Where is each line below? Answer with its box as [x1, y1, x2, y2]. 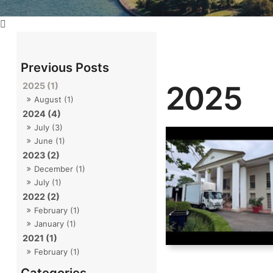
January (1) [34, 219, 77, 229]
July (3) [34, 122, 63, 133]
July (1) [34, 177, 62, 188]
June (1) [34, 136, 66, 146]
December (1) [34, 164, 86, 174]
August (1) [34, 94, 74, 105]
